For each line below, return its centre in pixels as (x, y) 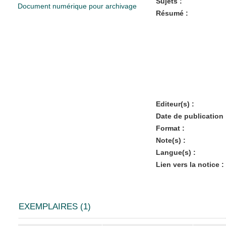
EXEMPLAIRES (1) (55, 206)
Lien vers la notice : (190, 164)
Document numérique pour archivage (77, 6)
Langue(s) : (176, 152)
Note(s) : (171, 140)
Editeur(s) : (175, 104)
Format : (170, 128)
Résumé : (172, 13)
